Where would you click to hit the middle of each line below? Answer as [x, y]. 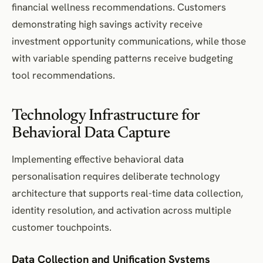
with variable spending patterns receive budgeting [122, 58]
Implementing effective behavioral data [98, 159]
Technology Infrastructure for [106, 116]
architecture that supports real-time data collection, [127, 193]
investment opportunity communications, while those [129, 41]
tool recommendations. [63, 75]
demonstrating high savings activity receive [107, 24]
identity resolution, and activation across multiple [122, 210]
